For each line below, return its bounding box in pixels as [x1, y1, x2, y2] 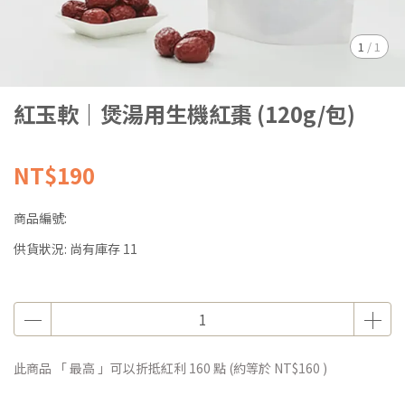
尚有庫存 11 [70, 240, 137, 258]
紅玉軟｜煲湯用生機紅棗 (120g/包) [14, 98, 355, 129]
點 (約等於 [211, 359, 274, 377]
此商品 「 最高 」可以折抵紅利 [14, 359, 189, 377]
